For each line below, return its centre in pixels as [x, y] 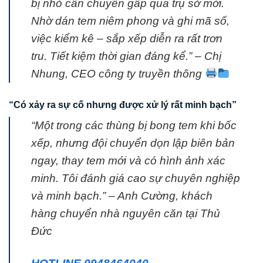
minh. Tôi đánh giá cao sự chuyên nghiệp [136, 178]
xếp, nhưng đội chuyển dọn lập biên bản [133, 143]
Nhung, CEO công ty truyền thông [118, 74]
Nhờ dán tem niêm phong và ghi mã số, [130, 21]
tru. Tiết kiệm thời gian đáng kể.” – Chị [126, 56]
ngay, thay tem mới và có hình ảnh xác [128, 161]
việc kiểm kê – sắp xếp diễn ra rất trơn [127, 39]
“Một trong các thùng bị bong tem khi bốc [134, 126]
